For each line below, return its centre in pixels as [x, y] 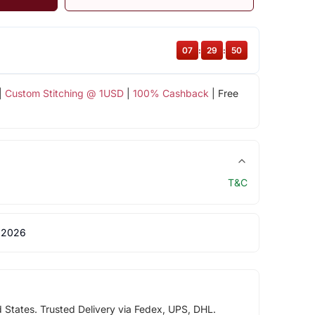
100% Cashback [171, 93]
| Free [223, 93]
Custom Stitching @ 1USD [64, 93]
